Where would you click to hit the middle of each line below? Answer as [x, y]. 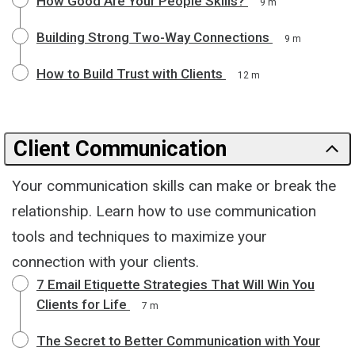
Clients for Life [82, 304]
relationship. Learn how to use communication [164, 211]
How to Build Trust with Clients [130, 73]
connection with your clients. [105, 261]
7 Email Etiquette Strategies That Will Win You [176, 284]
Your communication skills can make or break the [174, 185]
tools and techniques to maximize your [139, 236]
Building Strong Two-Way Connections [153, 37]
